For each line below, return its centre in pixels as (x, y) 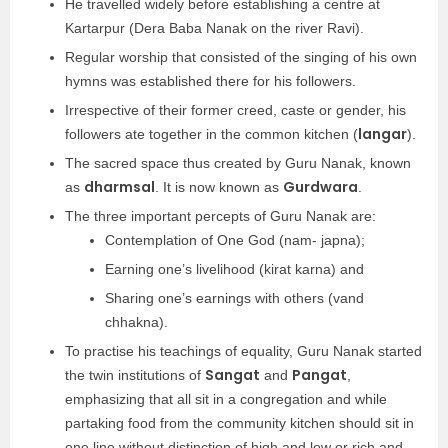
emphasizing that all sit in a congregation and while (226, 399)
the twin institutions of (135, 375)
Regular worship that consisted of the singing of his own (241, 57)
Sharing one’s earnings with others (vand (234, 298)
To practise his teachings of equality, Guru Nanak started (243, 351)
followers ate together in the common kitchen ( (211, 134)
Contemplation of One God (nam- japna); (237, 240)
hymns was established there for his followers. (212, 81)
